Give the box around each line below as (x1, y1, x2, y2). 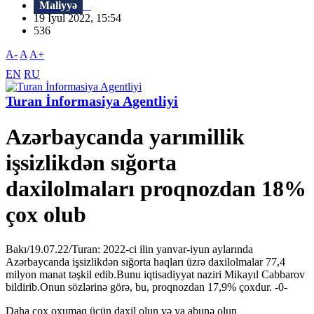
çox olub (6, 202, 86, 228)
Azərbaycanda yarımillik (6, 124, 245, 150)
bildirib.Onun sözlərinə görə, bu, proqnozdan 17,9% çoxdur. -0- (6, 280, 287, 293)
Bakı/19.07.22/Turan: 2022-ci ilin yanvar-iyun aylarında (6, 243, 253, 255)
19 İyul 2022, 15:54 (34, 12, 130, 25)
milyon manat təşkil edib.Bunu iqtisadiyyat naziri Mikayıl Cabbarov (6, 268, 305, 280)
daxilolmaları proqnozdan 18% (6, 176, 306, 202)
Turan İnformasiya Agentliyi (6, 93, 178, 109)
